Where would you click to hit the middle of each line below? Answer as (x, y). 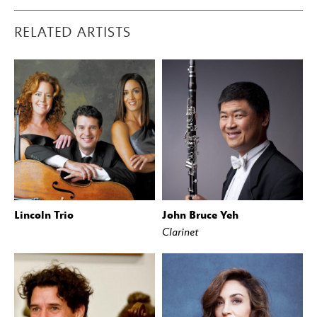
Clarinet (180, 232)
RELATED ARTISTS (73, 32)
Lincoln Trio (44, 215)
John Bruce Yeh (200, 215)
